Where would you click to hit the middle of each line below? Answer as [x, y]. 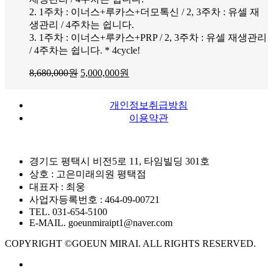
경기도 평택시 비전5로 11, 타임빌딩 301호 [119, 161]
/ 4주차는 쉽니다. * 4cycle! [85, 50]
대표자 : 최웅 [57, 186]
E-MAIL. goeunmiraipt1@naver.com [101, 222]
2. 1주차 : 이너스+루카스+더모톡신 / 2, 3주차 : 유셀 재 [144, 12]
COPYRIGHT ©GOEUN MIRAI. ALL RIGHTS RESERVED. [130, 243]
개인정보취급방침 [149, 105]
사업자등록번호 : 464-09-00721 [94, 199]
